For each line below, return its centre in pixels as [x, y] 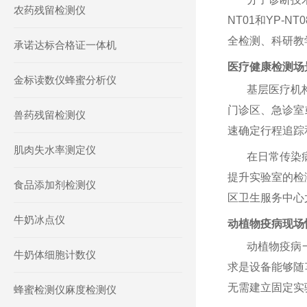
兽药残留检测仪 [50, 115]
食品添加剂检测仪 [55, 185]
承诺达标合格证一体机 [65, 45]
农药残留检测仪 [50, 10]
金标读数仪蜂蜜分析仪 [65, 80]
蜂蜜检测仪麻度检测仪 [65, 290]
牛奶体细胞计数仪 [55, 255]
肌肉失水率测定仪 [55, 150]
